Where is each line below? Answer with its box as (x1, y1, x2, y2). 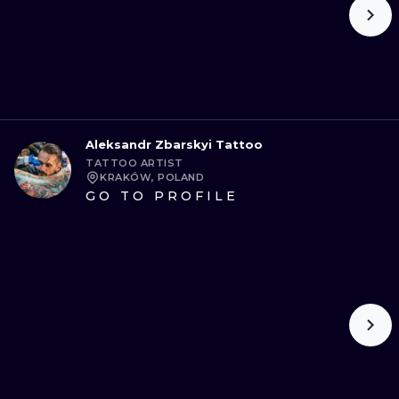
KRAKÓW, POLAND (100, 171, 204, 183)
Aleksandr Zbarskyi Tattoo (85, 137, 263, 151)
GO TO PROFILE (85, 188, 239, 204)
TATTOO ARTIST (85, 157, 183, 169)
